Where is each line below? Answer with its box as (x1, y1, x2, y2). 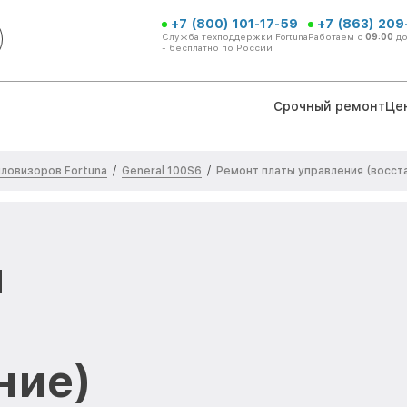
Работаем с (308, 30, 365, 42)
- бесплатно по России (162, 41, 273, 53)
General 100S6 (122, 164, 202, 177)
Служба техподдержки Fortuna (162, 30, 308, 42)
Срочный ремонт (273, 98, 385, 114)
